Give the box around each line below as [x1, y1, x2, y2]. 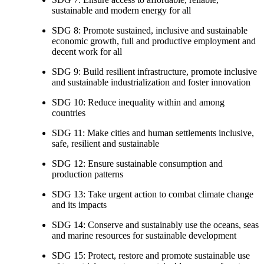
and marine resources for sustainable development [52, 230, 236, 240]
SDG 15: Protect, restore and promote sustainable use [52, 250, 250, 260]
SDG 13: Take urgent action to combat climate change [52, 189, 253, 199]
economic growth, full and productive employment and [52, 35, 256, 46]
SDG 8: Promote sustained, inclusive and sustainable [52, 25, 247, 35]
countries [52, 107, 85, 118]
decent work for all [52, 46, 122, 57]
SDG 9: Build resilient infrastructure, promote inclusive [52, 66, 257, 77]
